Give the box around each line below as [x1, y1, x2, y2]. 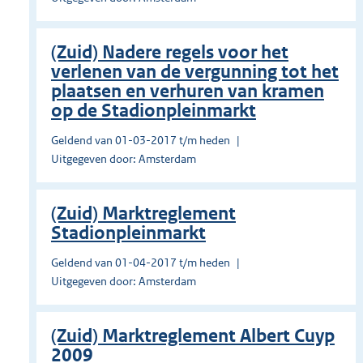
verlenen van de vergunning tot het [51, 61, 339, 83]
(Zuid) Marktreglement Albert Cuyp [51, 325, 335, 348]
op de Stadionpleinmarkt [51, 100, 256, 122]
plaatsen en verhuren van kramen [51, 80, 324, 103]
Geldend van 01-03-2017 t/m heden [51, 133, 230, 148]
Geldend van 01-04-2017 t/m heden [51, 255, 230, 271]
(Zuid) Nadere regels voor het [51, 41, 288, 64]
